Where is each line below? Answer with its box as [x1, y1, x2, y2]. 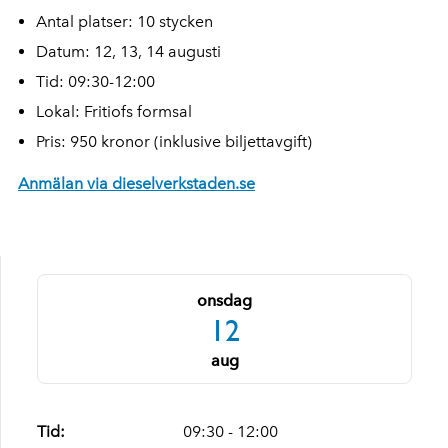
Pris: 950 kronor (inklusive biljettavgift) [36, 132, 312, 151]
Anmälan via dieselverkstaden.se [18, 174, 255, 193]
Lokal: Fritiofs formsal [36, 102, 192, 121]
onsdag [197, 290, 252, 310]
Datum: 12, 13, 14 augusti [36, 42, 221, 61]
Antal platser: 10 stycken [36, 12, 213, 31]
